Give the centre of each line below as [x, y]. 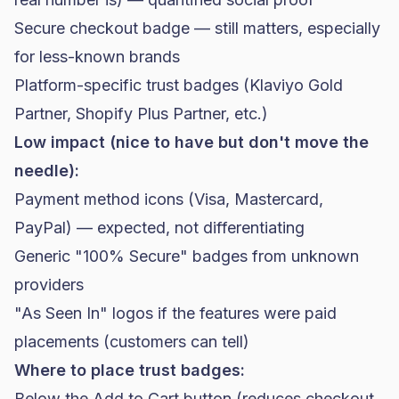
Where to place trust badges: [130, 370]
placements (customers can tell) [132, 342]
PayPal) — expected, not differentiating [159, 228]
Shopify [104, 114]
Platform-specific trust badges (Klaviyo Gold [179, 85]
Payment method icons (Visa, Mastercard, [169, 199]
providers [49, 285]
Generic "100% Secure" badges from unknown [187, 256]
